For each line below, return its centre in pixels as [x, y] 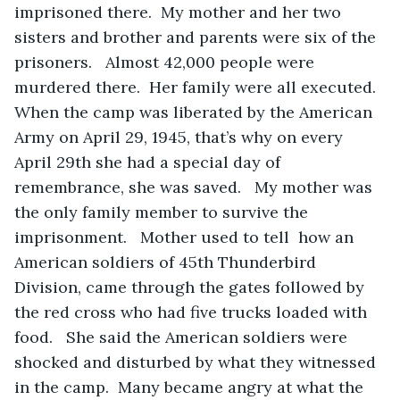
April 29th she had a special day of [150, 162]
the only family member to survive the [163, 212]
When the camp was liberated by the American [196, 112]
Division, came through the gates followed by [192, 287]
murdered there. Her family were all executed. [200, 87]
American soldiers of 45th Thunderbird [167, 262]
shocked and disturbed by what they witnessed [197, 362]
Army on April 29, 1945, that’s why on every [181, 137]
